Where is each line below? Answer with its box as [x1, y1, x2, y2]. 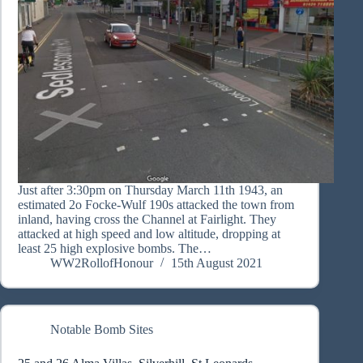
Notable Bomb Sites [50, 322, 153, 337]
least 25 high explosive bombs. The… [18, 241, 211, 256]
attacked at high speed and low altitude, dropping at [18, 227, 280, 241]
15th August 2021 [171, 256, 263, 271]
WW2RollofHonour [50, 256, 153, 271]
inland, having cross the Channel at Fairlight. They [18, 212, 276, 227]
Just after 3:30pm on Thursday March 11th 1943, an [18, 183, 283, 198]
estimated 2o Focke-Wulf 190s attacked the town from [18, 198, 294, 212]
